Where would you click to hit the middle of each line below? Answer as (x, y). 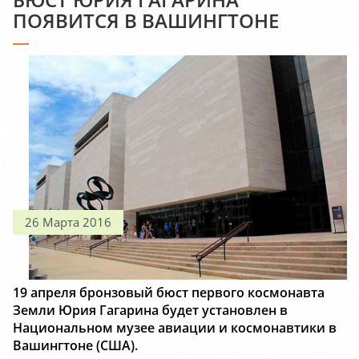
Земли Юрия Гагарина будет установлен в (150, 311)
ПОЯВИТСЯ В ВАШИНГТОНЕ (146, 20)
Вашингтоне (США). (75, 346)
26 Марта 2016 (68, 222)
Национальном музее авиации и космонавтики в (175, 328)
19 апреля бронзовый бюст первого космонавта (169, 293)
